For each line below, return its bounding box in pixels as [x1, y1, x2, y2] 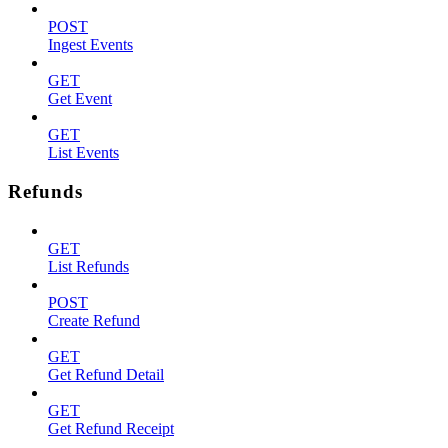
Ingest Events [48, 36, 133, 54]
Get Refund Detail [48, 365, 164, 383]
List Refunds [48, 257, 129, 275]
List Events [48, 144, 119, 162]
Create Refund [48, 311, 140, 329]
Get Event [48, 90, 112, 108]
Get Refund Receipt [48, 419, 174, 437]
